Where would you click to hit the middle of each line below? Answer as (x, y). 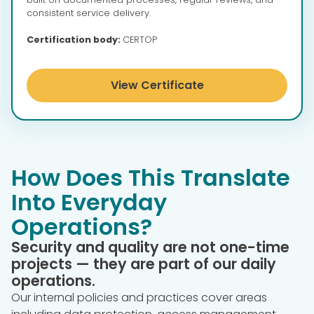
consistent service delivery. (89, 13)
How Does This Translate (151, 178)
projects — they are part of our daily (144, 264)
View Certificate (157, 86)
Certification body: (75, 40)
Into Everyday (89, 203)
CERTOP (140, 40)
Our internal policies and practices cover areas (139, 298)
